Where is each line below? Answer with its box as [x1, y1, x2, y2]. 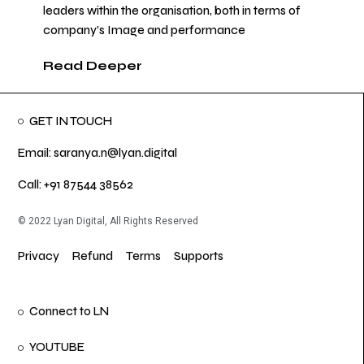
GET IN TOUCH [29, 114, 113, 128]
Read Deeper [43, 58, 142, 74]
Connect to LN [29, 305, 110, 319]
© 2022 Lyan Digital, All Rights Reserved [18, 214, 199, 227]
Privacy [18, 249, 60, 263]
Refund [72, 249, 114, 263]
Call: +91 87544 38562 [18, 177, 134, 192]
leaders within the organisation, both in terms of [43, 4, 301, 19]
